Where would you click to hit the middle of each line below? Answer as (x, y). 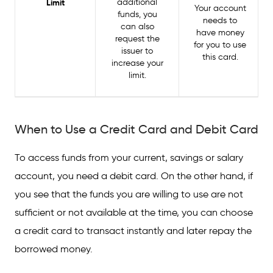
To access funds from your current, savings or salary (129, 158)
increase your (137, 63)
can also (137, 27)
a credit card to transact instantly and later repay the (133, 231)
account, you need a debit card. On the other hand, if (134, 176)
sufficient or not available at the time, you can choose (134, 212)
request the (137, 39)
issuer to (137, 51)
